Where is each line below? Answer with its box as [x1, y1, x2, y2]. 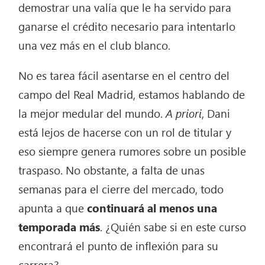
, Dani [202, 105, 231, 121]
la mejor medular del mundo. [18, 105, 166, 121]
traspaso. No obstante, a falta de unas [18, 161, 205, 177]
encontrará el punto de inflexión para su [18, 237, 219, 253]
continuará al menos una [87, 199, 218, 215]
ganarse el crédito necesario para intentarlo [18, 18, 236, 34]
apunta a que [18, 199, 88, 215]
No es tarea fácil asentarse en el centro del [18, 67, 230, 83]
